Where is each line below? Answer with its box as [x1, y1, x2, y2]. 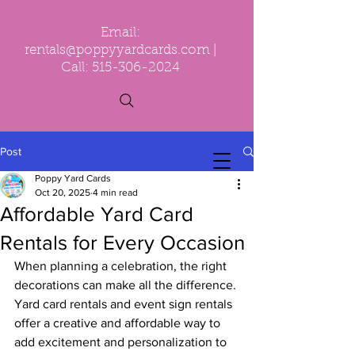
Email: [101, 26, 140, 40]
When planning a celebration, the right [14, 259, 230, 273]
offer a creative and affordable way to [14, 316, 223, 330]
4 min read [93, 187, 138, 198]
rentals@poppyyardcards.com [25, 44, 210, 57]
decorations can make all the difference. [14, 278, 239, 292]
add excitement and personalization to [14, 335, 230, 349]
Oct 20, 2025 [35, 187, 90, 198]
